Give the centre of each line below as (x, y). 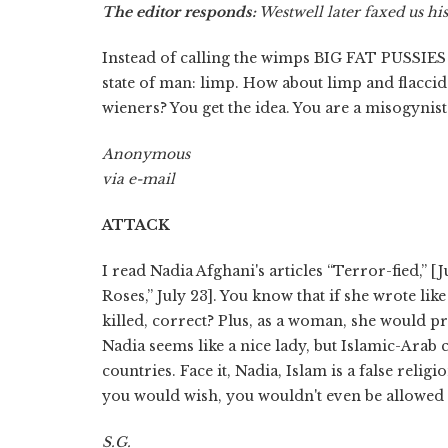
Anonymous (146, 153)
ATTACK (136, 224)
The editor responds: (179, 11)
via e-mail (138, 178)
